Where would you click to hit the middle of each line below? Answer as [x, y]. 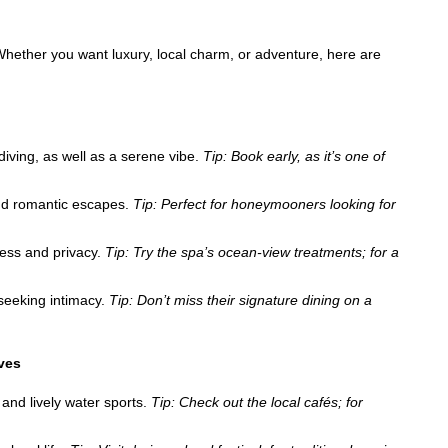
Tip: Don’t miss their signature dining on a [240, 299]
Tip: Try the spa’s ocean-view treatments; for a [252, 251]
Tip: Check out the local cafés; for [257, 401]
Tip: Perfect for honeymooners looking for [264, 203]
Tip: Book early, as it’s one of [294, 155]
